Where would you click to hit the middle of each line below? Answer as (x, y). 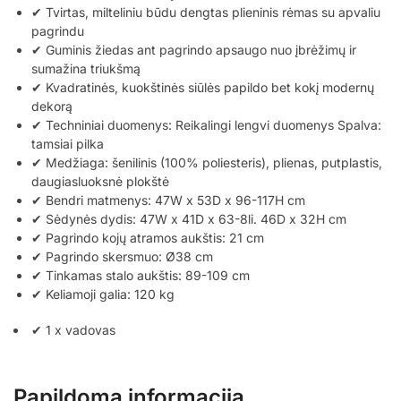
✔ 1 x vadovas (73, 330)
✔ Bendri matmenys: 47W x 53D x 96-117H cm (168, 200)
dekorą (52, 106)
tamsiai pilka (68, 143)
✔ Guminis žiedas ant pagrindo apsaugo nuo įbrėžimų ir (194, 49)
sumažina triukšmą (86, 68)
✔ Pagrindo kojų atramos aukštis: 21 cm (148, 237)
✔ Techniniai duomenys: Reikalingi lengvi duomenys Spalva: (206, 124)
